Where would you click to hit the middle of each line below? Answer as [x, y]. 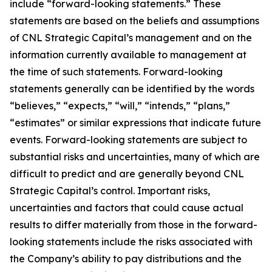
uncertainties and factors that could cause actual [127, 208]
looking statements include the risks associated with [131, 242]
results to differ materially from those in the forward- [134, 225]
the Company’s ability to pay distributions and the [126, 259]
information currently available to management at [128, 55]
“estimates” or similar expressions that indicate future [135, 123]
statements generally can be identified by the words [132, 89]
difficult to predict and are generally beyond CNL [127, 174]
